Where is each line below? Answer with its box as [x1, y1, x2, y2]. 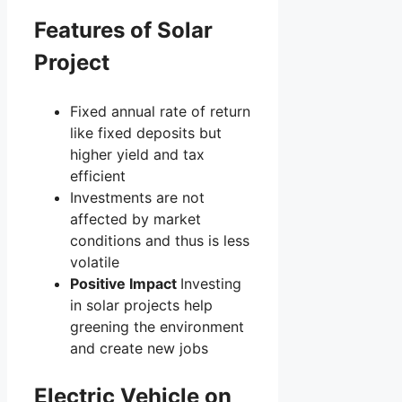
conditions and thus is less [70, 231, 249, 249]
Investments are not [70, 188, 205, 206]
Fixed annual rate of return [70, 101, 250, 120]
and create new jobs [70, 338, 208, 357]
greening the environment [70, 317, 244, 336]
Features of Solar [34, 16, 213, 43]
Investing [180, 274, 241, 293]
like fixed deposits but [70, 123, 222, 142]
